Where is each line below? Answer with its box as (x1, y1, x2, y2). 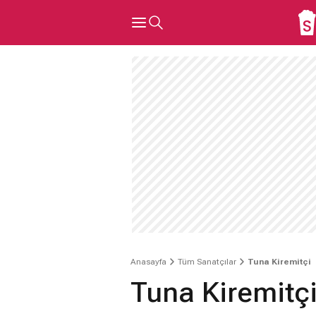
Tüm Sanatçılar (178, 257, 236, 267)
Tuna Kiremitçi (248, 257, 311, 267)
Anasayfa (130, 257, 166, 267)
